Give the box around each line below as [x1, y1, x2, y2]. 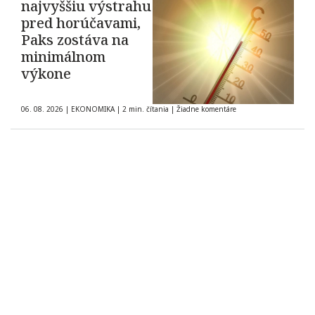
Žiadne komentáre [176, 104, 236, 115]
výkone [21, 64, 71, 84]
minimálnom [21, 47, 105, 67]
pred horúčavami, [21, 13, 141, 33]
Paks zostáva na [21, 30, 129, 50]
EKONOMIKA [71, 104, 115, 115]
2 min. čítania [120, 104, 171, 115]
